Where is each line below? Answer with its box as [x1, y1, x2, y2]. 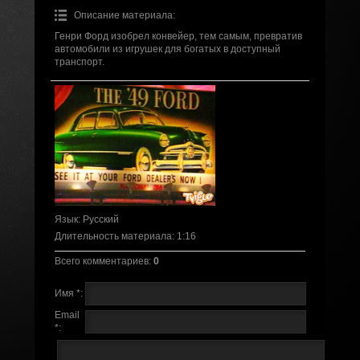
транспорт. [54, 56, 104, 68]
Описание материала [73, 10, 173, 22]
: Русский [77, 214, 119, 226]
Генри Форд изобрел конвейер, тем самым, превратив [54, 31, 302, 43]
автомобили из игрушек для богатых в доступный [54, 43, 280, 55]
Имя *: [54, 288, 83, 300]
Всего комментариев [54, 256, 149, 268]
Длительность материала [54, 231, 172, 243]
